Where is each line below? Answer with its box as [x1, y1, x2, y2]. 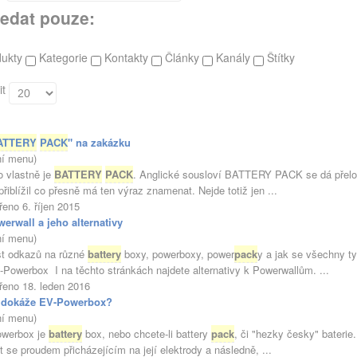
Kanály [216, 49, 253, 65]
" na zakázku [68, 135, 131, 150]
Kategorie [39, 49, 91, 65]
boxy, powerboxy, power [121, 246, 234, 261]
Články [165, 49, 202, 65]
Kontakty [104, 49, 151, 65]
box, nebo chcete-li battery [82, 326, 211, 341]
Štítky [267, 49, 295, 65]
